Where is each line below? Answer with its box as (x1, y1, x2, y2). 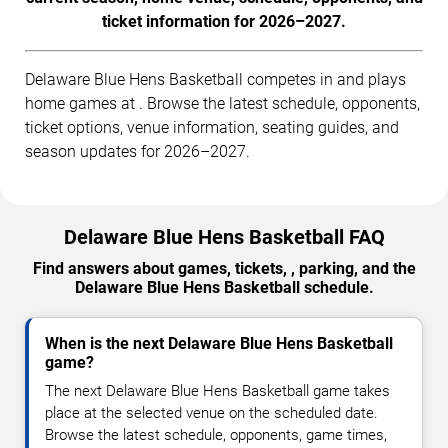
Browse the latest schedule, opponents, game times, (45, 425, 387, 444)
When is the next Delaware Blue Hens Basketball (45, 333, 393, 353)
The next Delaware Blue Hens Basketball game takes (45, 381, 390, 400)
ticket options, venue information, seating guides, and (25, 117, 399, 137)
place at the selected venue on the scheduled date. (45, 403, 378, 422)
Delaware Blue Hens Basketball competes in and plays (25, 69, 406, 89)
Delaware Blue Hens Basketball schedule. (74, 277, 374, 297)
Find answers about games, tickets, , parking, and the (32, 258, 416, 278)
